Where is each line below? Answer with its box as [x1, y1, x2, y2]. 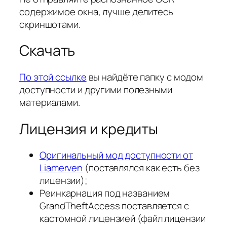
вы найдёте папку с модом [86, 70, 204, 84]
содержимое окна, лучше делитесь [19, 5, 173, 18]
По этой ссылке [19, 70, 87, 84]
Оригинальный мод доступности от [40, 148, 193, 162]
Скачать [19, 41, 75, 61]
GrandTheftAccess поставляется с [40, 199, 189, 213]
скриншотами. [19, 17, 81, 31]
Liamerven [40, 161, 83, 175]
